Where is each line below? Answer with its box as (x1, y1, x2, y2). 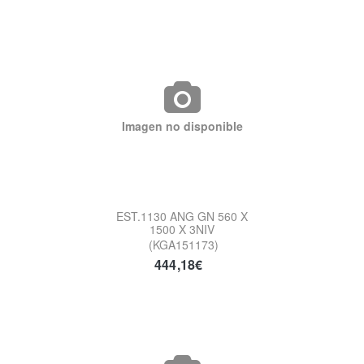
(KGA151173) (149, 236, 219, 253)
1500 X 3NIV (149, 220, 214, 237)
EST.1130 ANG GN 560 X (116, 207, 248, 224)
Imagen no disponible (121, 117, 243, 134)
